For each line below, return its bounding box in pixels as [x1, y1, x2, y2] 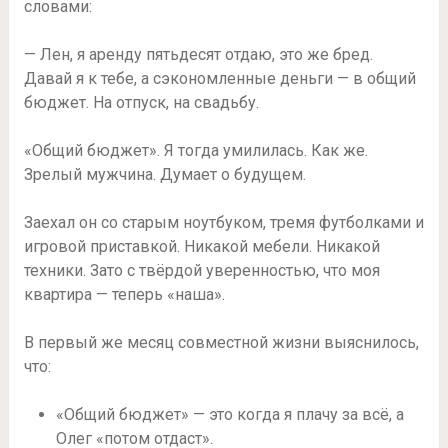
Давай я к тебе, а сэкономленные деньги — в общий [23, 68, 416, 88]
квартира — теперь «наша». [23, 284, 225, 304]
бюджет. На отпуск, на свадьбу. [23, 92, 259, 112]
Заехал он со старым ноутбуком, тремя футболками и [23, 212, 424, 232]
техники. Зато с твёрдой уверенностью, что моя [23, 260, 380, 280]
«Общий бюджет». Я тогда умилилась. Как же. [23, 140, 368, 160]
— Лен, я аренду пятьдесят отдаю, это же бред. [23, 44, 373, 64]
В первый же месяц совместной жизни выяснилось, [23, 332, 419, 352]
